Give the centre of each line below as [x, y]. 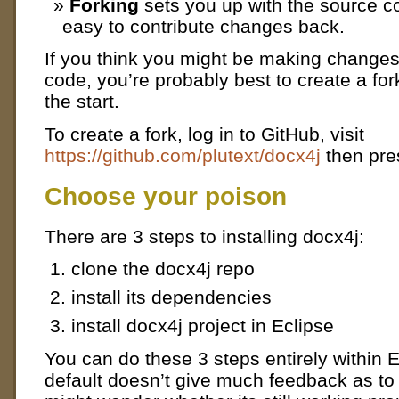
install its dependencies [171, 297]
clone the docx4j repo [163, 269]
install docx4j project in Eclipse [203, 326]
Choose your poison [166, 195]
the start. [82, 102]
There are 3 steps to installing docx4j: [204, 236]
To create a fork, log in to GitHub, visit [204, 134]
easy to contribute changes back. [204, 26]
